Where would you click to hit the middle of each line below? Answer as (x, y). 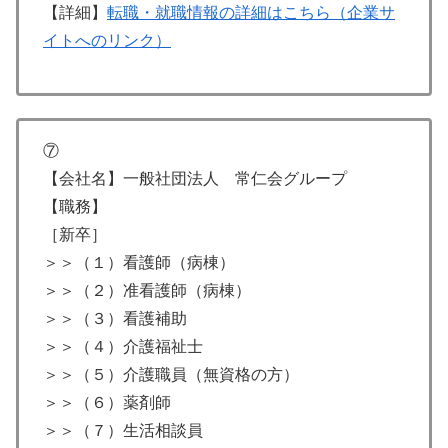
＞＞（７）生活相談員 (123, 431)
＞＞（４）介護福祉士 (123, 347)
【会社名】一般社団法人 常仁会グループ (195, 179)
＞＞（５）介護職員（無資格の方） (171, 375)
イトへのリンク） (107, 40)
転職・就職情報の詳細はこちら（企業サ (251, 12)
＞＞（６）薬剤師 (107, 403)
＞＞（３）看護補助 (115, 319)
